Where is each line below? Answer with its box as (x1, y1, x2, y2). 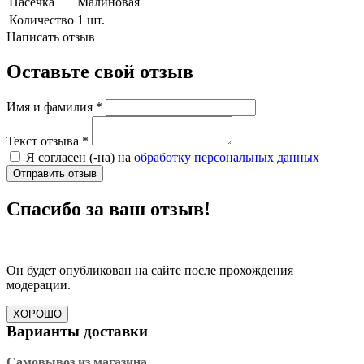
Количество (9, 12, 74, 27)
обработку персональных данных (131, 149, 319, 164)
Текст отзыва (6, 133, 79, 148)
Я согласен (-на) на (26, 149, 131, 164)
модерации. (6, 278, 71, 292)
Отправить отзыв (13, 167, 97, 180)
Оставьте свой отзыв (6, 60, 193, 82)
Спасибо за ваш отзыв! (6, 197, 210, 219)
